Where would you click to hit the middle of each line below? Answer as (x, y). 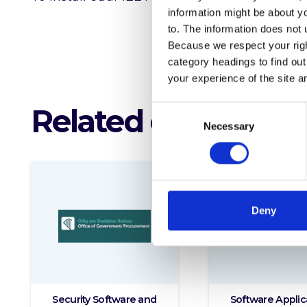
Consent (171, 110)
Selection (172, 126)
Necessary (229, 126)
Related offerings (156, 121)
